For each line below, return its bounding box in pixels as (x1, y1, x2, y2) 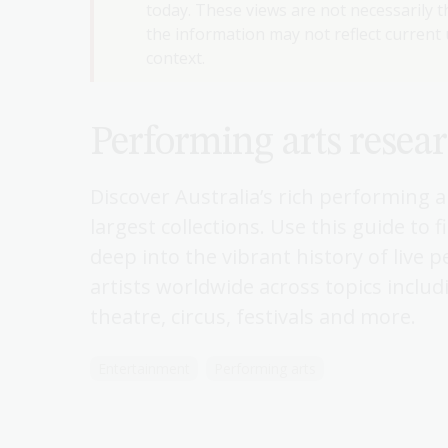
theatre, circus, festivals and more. (90, 303, 416, 330)
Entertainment (98, 359, 190, 378)
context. (146, 47, 205, 69)
